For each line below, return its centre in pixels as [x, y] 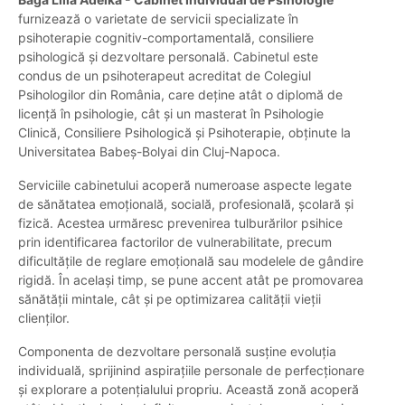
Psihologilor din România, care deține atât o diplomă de [180, 95]
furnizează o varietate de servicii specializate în [158, 19]
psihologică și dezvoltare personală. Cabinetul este [168, 57]
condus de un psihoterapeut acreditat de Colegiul [165, 76]
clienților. [44, 318]
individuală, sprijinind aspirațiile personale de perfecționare [191, 371]
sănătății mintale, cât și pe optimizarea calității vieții [170, 299]
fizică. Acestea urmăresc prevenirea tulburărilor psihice [180, 223]
